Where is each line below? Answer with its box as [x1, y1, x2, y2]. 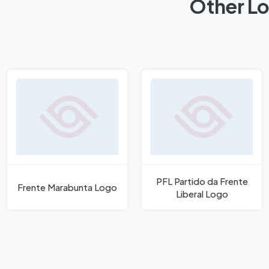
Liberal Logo [175, 187, 228, 199]
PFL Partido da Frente [156, 175, 248, 187]
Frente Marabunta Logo [17, 181, 117, 193]
